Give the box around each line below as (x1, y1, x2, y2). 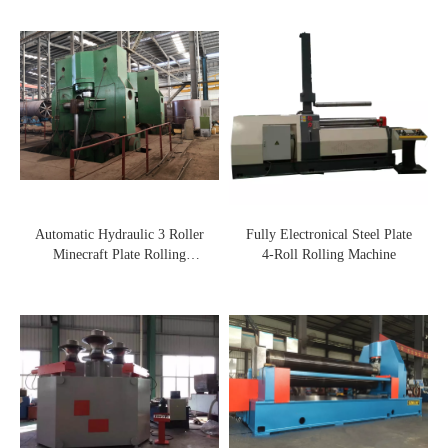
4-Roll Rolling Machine (261, 246, 396, 262)
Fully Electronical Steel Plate (245, 226, 412, 242)
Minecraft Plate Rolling (53, 246, 186, 262)
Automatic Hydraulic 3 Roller (35, 226, 204, 242)
